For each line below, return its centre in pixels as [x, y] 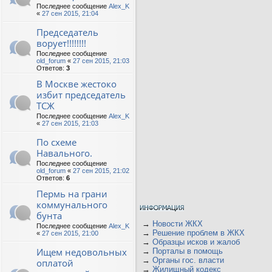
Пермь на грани [72, 194]
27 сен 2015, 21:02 [101, 171]
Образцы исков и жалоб [196, 242]
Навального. [64, 153]
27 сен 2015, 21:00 [70, 233]
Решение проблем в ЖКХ [199, 233]
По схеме [56, 142]
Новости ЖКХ [178, 224]
